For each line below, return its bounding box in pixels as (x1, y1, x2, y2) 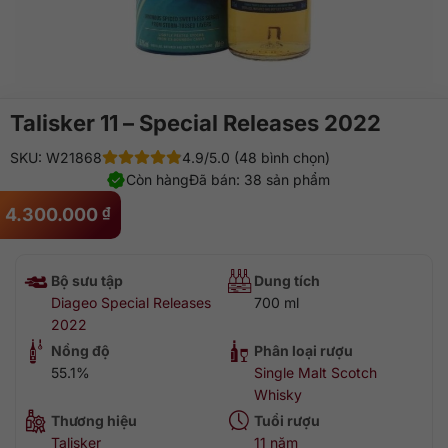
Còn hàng (126, 171, 189, 188)
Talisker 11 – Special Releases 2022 (10, 110, 381, 136)
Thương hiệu (51, 412, 137, 429)
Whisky (254, 386, 302, 403)
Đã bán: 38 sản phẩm (189, 171, 330, 188)
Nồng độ (51, 342, 110, 359)
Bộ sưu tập (51, 272, 123, 289)
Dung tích (254, 272, 320, 289)
